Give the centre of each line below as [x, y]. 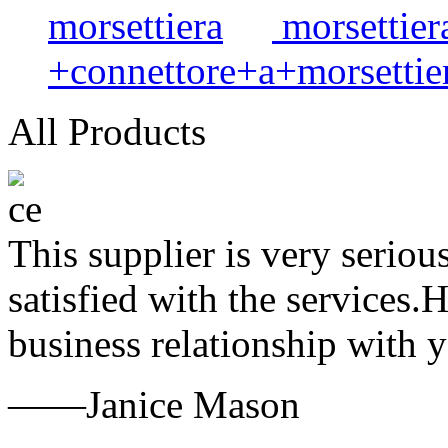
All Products [107, 131]
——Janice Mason [154, 404]
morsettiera [135, 25]
